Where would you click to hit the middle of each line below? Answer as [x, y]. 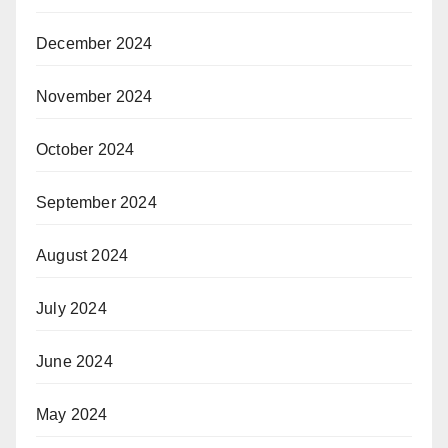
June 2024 [74, 361]
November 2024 [94, 96]
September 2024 [96, 202]
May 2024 [72, 414]
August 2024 [82, 255]
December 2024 [94, 43]
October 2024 [85, 149]
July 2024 [71, 308]
